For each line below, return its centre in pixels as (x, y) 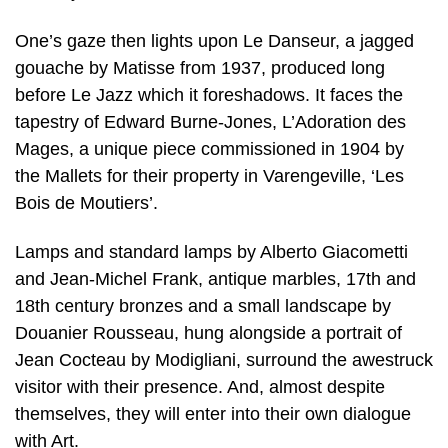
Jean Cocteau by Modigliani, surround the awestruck (224, 360)
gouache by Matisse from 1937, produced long (200, 67)
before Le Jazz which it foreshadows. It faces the (209, 94)
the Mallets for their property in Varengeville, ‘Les (209, 175)
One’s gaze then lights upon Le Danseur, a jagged (214, 40)
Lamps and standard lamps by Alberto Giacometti (211, 252)
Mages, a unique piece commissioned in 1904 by (209, 148)
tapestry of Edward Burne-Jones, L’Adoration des (210, 121)
